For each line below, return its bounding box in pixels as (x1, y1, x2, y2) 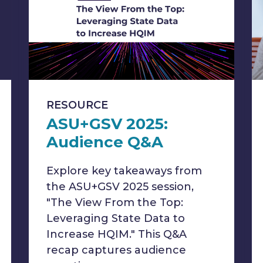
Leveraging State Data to (46, 212, 185, 225)
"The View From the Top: (46, 196, 183, 209)
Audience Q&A (46, 133, 163, 151)
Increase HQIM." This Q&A (46, 228, 187, 241)
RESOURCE (46, 99, 108, 112)
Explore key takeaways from (46, 164, 202, 177)
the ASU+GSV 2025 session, (46, 180, 194, 193)
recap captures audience (46, 244, 186, 257)
